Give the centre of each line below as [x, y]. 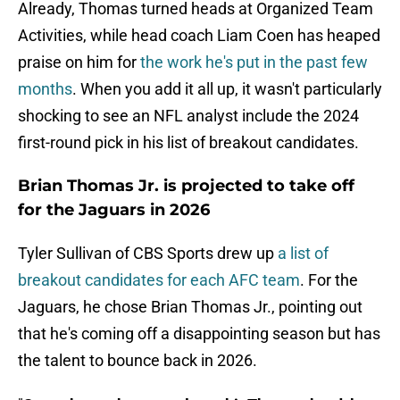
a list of [303, 254]
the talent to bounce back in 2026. [137, 361]
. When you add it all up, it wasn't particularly [227, 89]
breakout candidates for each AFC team [159, 280]
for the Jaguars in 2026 [114, 210]
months [45, 89]
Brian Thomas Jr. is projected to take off [186, 186]
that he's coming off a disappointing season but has [199, 334]
